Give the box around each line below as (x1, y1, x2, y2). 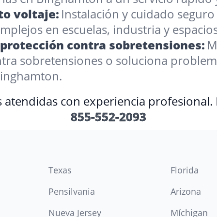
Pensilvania (48, 186, 95, 197)
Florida (170, 164, 199, 176)
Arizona (170, 186, 201, 197)
